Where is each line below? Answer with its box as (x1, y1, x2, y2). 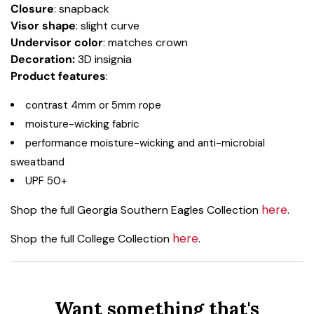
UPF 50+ (25, 174, 67, 189)
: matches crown (103, 35, 188, 50)
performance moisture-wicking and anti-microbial (25, 136, 265, 151)
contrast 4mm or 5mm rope (25, 98, 161, 113)
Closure (11, 1, 54, 17)
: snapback (54, 1, 109, 17)
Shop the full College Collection (11, 231, 172, 247)
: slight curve (76, 18, 139, 34)
